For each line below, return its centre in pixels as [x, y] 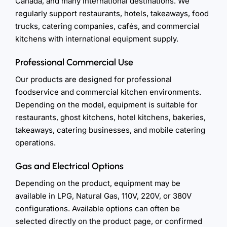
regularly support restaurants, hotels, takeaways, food [112, 13]
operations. [35, 142]
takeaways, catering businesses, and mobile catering [110, 130]
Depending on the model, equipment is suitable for [106, 104]
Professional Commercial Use [74, 62]
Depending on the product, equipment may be [98, 183]
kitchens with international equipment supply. [97, 39]
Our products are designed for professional [93, 79]
